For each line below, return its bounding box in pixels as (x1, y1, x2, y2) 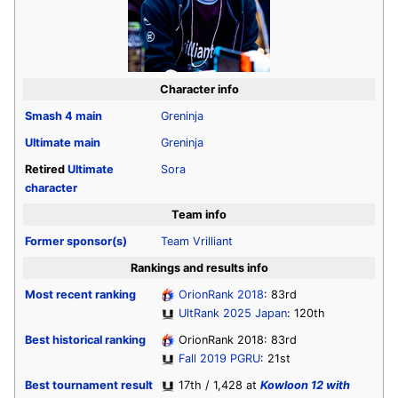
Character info (159, 82, 239, 96)
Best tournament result (25, 378, 153, 392)
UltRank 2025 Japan (179, 306, 287, 320)
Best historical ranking (25, 332, 146, 346)
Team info (171, 207, 227, 221)
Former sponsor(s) (25, 234, 127, 248)
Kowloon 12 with (260, 378, 350, 392)
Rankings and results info (130, 260, 268, 275)
